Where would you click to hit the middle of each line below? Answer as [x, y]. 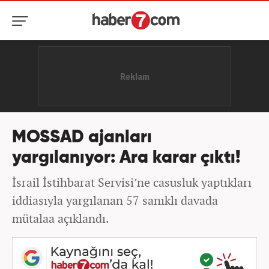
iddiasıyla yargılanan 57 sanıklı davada [115, 200]
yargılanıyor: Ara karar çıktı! [126, 158]
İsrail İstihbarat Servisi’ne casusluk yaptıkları [132, 182]
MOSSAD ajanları [82, 138]
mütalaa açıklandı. [61, 218]
